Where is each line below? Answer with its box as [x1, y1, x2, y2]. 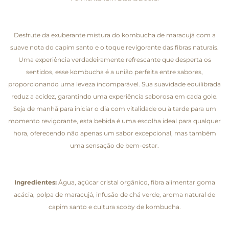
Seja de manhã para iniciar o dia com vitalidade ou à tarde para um [13, 104, 216, 112]
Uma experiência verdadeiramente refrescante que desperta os [18, 55, 211, 63]
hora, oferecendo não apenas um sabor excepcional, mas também [13, 129, 216, 137]
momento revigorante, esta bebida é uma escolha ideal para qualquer [8, 117, 221, 125]
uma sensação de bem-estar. [70, 141, 159, 149]
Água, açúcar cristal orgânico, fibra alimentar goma [56, 178, 215, 186]
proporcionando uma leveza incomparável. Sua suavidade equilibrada [8, 80, 221, 88]
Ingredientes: [14, 178, 57, 186]
